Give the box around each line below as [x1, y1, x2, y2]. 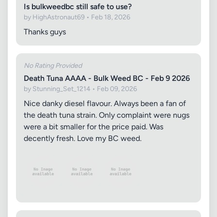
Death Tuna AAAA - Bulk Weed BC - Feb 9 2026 [24, 74, 190, 83]
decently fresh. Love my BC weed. [24, 134, 141, 143]
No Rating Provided [24, 62, 82, 70]
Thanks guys [24, 27, 66, 36]
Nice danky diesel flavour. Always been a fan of [24, 99, 186, 108]
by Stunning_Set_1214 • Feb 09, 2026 [24, 85, 137, 93]
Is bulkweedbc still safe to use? [24, 2, 132, 11]
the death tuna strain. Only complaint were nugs [24, 110, 189, 120]
